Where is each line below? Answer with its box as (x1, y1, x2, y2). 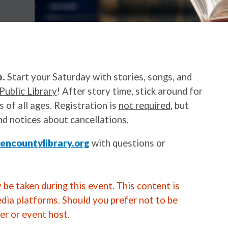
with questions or (89, 137, 165, 149)
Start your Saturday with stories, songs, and (7, 71, 192, 82)
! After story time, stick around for (56, 85, 203, 97)
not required (118, 99, 170, 111)
